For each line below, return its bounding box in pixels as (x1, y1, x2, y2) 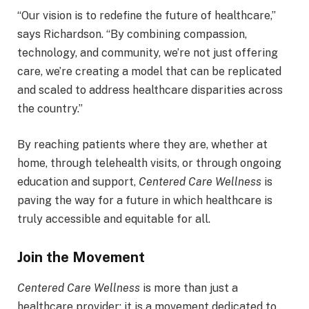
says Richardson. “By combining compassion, (17, 27, 247, 41)
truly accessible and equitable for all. (17, 212, 210, 226)
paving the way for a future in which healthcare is (17, 193, 272, 207)
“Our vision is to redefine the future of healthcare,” (17, 8, 276, 22)
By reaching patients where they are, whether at (17, 137, 268, 151)
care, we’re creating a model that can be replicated (17, 64, 281, 78)
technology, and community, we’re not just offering (17, 46, 278, 59)
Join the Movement (17, 248, 145, 266)
